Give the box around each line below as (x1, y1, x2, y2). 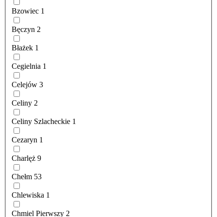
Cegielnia (12, 62, 41, 71)
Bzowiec (12, 7, 39, 15)
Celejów (12, 80, 37, 89)
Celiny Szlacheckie (12, 117, 70, 126)
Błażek (12, 44, 33, 52)
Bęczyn (12, 25, 35, 34)
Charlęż (12, 154, 35, 163)
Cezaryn (12, 136, 37, 144)
